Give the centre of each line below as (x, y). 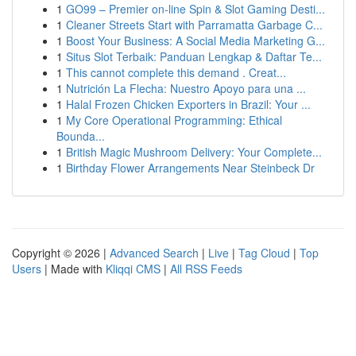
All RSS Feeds (206, 269)
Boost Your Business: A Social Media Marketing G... (195, 41)
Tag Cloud (264, 253)
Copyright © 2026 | (61, 253)
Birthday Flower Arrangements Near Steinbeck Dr (190, 168)
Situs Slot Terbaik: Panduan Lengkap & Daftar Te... (194, 56)
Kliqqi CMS (133, 269)
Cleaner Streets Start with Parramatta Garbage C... (194, 25)
